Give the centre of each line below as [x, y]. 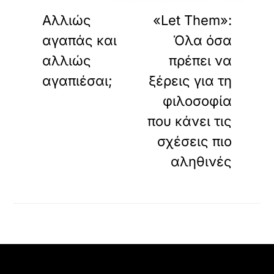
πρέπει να [200, 60]
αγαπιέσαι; [78, 80]
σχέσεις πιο [194, 141]
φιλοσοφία [197, 101]
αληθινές [201, 161]
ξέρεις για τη [190, 80]
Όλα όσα [202, 40]
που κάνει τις [189, 121]
